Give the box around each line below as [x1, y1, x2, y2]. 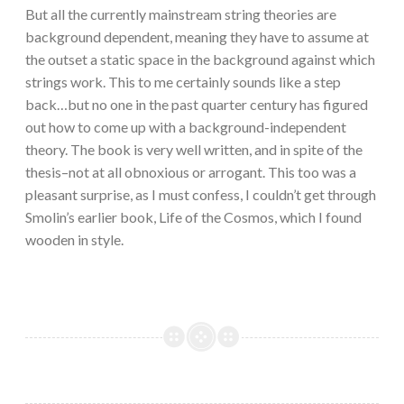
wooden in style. [25, 231, 124, 249]
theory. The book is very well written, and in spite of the [25, 141, 363, 159]
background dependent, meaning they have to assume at [25, 28, 369, 46]
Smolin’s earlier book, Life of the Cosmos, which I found [25, 208, 362, 226]
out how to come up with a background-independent [25, 118, 346, 136]
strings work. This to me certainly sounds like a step [25, 73, 341, 91]
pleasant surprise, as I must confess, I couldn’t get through [25, 186, 376, 204]
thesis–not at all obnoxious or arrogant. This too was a [25, 163, 356, 181]
